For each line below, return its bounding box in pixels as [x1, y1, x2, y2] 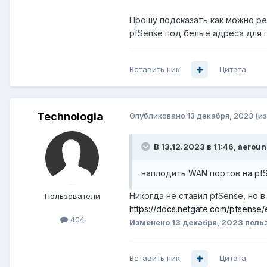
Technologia [36, 110, 103, 123]
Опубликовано [129, 111, 187, 121]
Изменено [129, 218, 172, 228]
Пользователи [44, 191, 100, 201]
